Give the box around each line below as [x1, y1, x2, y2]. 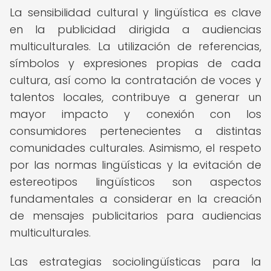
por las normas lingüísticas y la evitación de [10, 157, 261, 172]
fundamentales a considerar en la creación [10, 191, 261, 206]
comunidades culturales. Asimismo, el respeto [10, 140, 261, 155]
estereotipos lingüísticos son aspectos [10, 174, 261, 189]
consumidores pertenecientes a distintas [10, 123, 261, 139]
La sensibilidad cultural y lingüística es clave [10, 5, 261, 20]
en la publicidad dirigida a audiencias [10, 22, 261, 37]
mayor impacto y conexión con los [10, 106, 261, 122]
